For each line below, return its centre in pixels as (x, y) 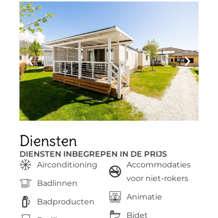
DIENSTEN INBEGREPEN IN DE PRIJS (93, 154)
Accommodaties (159, 164)
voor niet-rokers (158, 178)
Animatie (145, 197)
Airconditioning (67, 164)
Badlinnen (57, 183)
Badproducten (66, 201)
